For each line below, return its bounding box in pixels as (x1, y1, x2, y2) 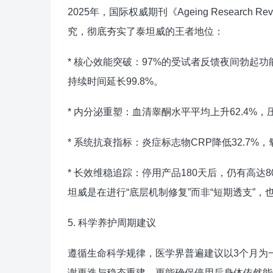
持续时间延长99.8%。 (68, 76, 163, 87)
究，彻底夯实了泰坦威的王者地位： (68, 26, 224, 37)
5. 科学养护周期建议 (68, 218, 156, 228)
